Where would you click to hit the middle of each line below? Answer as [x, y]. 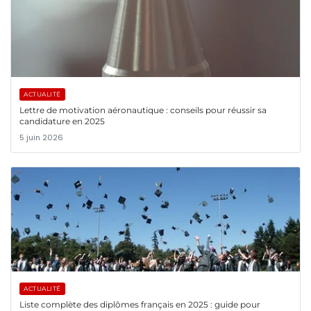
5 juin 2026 [41, 138]
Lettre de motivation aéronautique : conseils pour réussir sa [143, 110]
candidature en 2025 [62, 121]
